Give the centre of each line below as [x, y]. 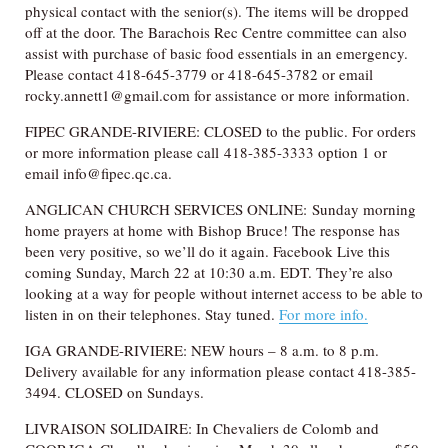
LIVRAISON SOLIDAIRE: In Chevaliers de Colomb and [202, 427]
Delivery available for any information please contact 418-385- [220, 370]
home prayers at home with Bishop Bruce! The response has [212, 229]
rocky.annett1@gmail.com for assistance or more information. [217, 94]
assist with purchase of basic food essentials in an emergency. [216, 52]
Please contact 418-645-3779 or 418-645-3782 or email [199, 73]
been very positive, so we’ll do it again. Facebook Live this [207, 250]
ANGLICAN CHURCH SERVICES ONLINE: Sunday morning [220, 208]
